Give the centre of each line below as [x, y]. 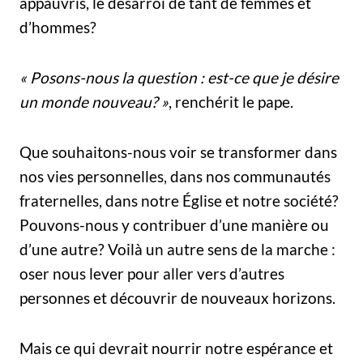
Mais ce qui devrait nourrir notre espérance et [176, 348]
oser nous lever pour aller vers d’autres [152, 273]
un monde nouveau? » [94, 101]
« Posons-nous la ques [94, 77]
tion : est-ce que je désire [254, 77]
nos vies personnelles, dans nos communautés [175, 176]
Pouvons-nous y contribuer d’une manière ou [174, 224]
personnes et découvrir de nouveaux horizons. [177, 297]
